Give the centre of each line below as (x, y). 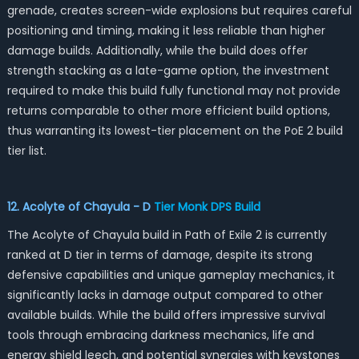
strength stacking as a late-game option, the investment (168, 71)
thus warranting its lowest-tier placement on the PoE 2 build (175, 131)
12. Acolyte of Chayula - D (80, 207)
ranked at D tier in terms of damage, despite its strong (159, 255)
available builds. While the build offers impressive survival (166, 315)
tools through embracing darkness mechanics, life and (160, 335)
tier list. (26, 151)
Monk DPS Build (219, 207)
